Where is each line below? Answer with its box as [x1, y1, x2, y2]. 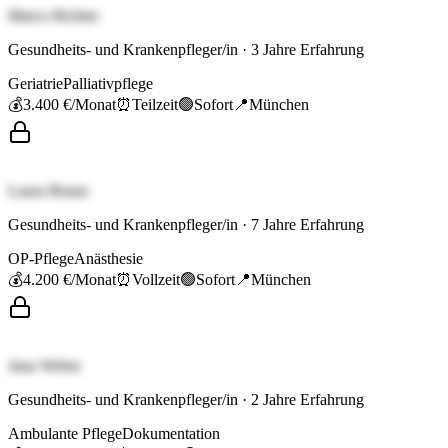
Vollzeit [132, 271, 180, 289]
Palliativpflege [63, 75, 153, 93]
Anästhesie [74, 250, 143, 268]
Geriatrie [8, 75, 63, 93]
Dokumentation [122, 425, 220, 443]
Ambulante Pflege [8, 425, 122, 443]
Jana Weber [8, 357, 81, 375]
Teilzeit [132, 96, 178, 114]
